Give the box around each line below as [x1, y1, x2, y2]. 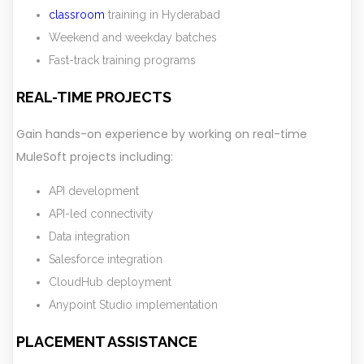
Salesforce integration [49, 252, 162, 266]
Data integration [49, 229, 130, 243]
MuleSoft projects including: [16, 148, 173, 165]
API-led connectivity [49, 206, 154, 220]
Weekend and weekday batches [49, 30, 217, 44]
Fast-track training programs [49, 53, 196, 67]
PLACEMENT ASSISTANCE [16, 332, 197, 350]
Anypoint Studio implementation [49, 297, 218, 311]
